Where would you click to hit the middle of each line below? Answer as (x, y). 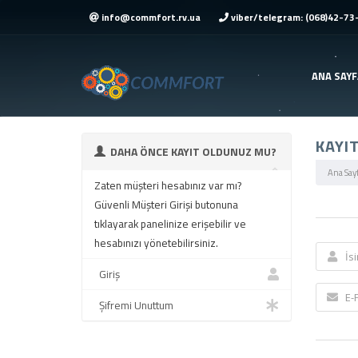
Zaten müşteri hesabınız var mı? (168, 185)
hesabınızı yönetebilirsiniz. (156, 243)
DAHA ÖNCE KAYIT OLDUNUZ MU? (191, 151)
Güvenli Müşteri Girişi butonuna (166, 205)
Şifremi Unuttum (134, 305)
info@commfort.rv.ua (150, 17)
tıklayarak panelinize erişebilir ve (170, 224)
